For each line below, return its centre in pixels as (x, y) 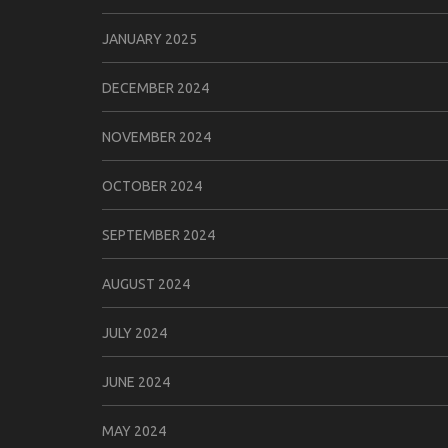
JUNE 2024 (136, 381)
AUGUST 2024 (146, 283)
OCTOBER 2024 (152, 185)
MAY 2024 (134, 430)
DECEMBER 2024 (155, 87)
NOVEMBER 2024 (156, 136)
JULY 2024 (134, 332)
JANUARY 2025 (149, 38)
